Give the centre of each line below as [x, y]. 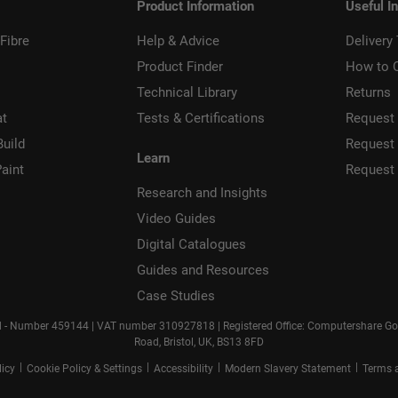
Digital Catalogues [191, 245]
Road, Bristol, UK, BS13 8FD [199, 342]
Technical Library [187, 93]
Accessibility [183, 369]
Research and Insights [202, 193]
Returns [368, 93]
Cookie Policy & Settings [84, 369]
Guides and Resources [203, 271]
